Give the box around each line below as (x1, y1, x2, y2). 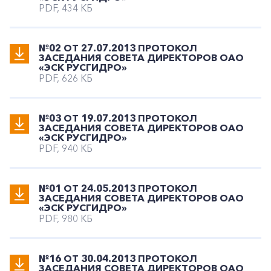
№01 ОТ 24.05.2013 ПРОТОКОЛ (39, 182, 197, 194)
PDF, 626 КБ (39, 72, 93, 84)
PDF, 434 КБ (39, 2, 93, 14)
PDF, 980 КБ (39, 212, 93, 224)
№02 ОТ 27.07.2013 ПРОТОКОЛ (39, 42, 197, 54)
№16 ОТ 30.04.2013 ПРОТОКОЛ (39, 252, 197, 264)
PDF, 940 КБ (39, 142, 93, 154)
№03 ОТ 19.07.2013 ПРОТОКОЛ (39, 112, 197, 124)
